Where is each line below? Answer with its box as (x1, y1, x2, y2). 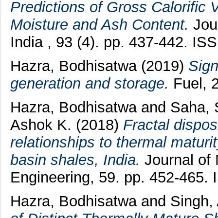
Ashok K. (10, 116, 76, 134)
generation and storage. (10, 75, 169, 92)
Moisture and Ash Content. (10, 16, 189, 34)
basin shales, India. (10, 151, 140, 169)
